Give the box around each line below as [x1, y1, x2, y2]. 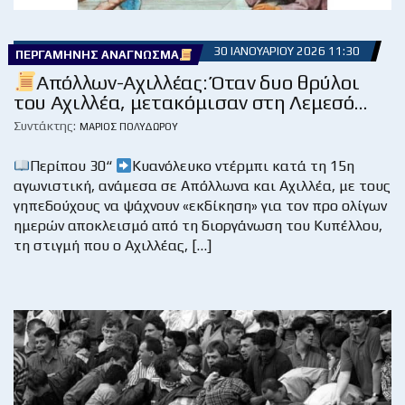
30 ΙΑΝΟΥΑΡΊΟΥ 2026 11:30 [212, 44, 360, 59]
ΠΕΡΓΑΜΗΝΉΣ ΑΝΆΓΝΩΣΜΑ [15, 48, 179, 62]
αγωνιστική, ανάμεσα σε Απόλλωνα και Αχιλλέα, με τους [14, 177, 391, 195]
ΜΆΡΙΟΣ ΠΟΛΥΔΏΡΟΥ [80, 121, 178, 133]
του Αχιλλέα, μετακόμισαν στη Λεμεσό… [14, 90, 369, 115]
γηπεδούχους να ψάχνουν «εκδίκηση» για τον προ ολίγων [14, 197, 387, 215]
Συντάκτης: [14, 118, 76, 134]
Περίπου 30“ [30, 157, 117, 175]
